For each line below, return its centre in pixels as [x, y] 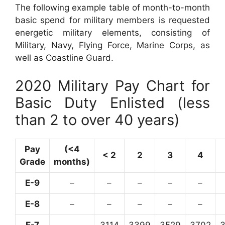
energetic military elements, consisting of [113, 33]
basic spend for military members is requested [113, 20]
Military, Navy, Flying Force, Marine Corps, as [113, 45]
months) [72, 161]
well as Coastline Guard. [64, 58]
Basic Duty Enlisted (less [113, 102]
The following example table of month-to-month [113, 8]
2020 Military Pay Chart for [113, 85]
